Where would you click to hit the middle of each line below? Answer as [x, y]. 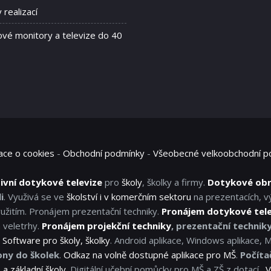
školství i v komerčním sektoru [129, 197]
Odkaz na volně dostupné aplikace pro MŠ [150, 255]
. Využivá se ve [35, 197]
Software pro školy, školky [56, 240]
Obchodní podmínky [104, 153]
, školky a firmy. [175, 182]
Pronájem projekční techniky [106, 226]
